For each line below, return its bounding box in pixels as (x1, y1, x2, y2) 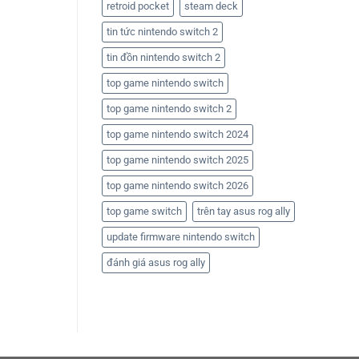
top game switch (107, 205, 182, 218)
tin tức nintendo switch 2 (107, 26, 218, 38)
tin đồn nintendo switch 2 (107, 51, 220, 64)
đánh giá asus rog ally (107, 256, 205, 269)
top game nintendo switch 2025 (107, 154, 248, 167)
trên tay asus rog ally (197, 205, 290, 218)
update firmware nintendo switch (107, 231, 255, 244)
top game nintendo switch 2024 (107, 128, 248, 141)
